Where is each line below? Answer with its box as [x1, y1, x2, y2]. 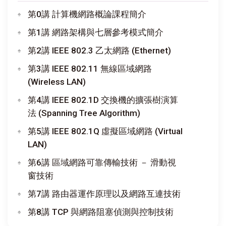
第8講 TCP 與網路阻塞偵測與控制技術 [28, 206, 174, 217]
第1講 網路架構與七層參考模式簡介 [28, 27, 163, 37]
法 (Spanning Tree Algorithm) [28, 107, 140, 118]
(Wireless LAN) [28, 76, 86, 87]
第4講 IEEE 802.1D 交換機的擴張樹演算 [28, 94, 178, 105]
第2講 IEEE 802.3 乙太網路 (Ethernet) [28, 45, 171, 55]
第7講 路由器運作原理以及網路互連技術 [28, 188, 181, 199]
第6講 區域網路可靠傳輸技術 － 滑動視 [28, 157, 176, 167]
